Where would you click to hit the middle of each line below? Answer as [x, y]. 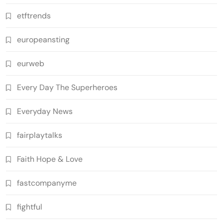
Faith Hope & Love [50, 159]
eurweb [31, 63]
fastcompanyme [47, 183]
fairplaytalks [40, 135]
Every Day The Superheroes [67, 87]
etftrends [34, 15]
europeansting [43, 39]
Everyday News [45, 111]
